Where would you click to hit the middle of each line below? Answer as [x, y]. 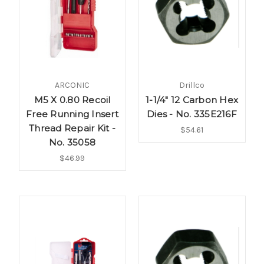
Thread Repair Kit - [72, 128]
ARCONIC [72, 85]
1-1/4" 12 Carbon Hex [192, 100]
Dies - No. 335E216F [192, 114]
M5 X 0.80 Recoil [72, 100]
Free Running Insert [72, 114]
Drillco [192, 85]
